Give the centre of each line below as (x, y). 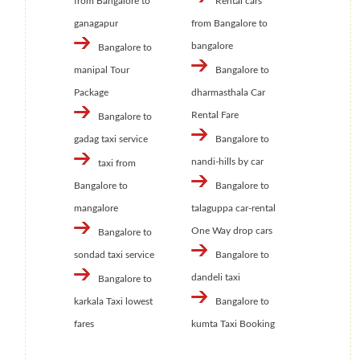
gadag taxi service (111, 139)
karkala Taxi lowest (113, 302)
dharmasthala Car (228, 93)
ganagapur (96, 24)
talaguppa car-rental (233, 209)
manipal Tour (102, 70)
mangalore (96, 209)
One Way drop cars (231, 231)
